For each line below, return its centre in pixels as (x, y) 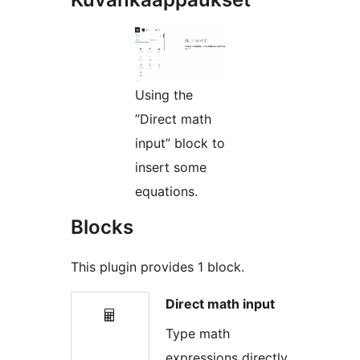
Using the (164, 95)
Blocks (102, 227)
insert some (171, 168)
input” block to (180, 143)
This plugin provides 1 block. (157, 267)
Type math (198, 333)
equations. (166, 192)
